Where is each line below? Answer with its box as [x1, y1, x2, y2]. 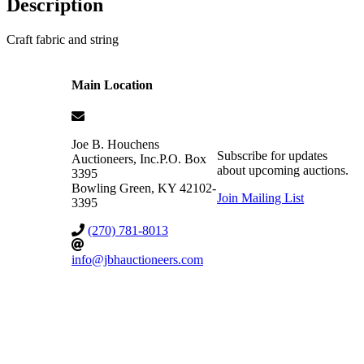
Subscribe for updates [217, 148, 328, 162]
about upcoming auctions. [217, 162, 349, 177]
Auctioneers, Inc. [71, 151, 159, 166]
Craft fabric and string [6, 32, 119, 47]
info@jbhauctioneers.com [71, 252, 203, 266]
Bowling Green [71, 180, 151, 195]
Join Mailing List [217, 190, 305, 205]
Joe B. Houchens [71, 136, 159, 151]
